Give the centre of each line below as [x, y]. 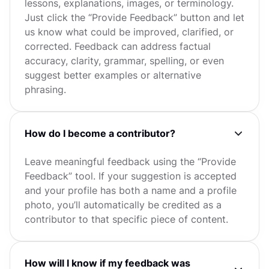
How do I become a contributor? [100, 133]
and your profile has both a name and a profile [131, 190]
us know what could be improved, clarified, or [129, 32]
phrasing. [45, 89]
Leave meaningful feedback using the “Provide [130, 162]
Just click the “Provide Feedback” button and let [134, 17]
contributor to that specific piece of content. [126, 219]
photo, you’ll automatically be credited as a [123, 205]
